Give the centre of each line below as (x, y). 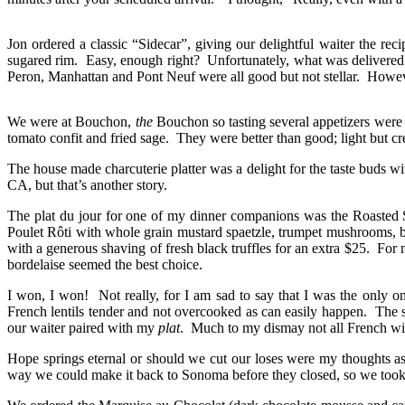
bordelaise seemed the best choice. (105, 264)
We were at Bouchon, (71, 121)
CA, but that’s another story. (87, 184)
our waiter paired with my (83, 327)
